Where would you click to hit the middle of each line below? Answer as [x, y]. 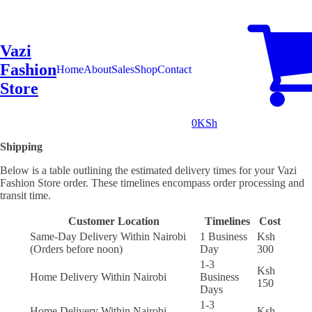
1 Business [224, 236]
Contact [174, 69]
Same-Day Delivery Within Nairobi [108, 236]
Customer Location [114, 221]
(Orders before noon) [76, 249]
